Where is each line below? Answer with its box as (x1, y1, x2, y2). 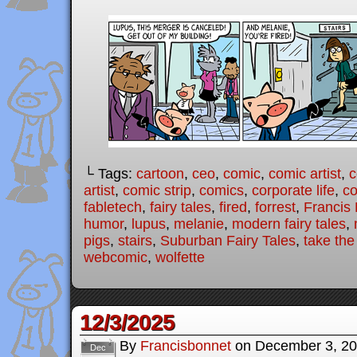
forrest (255, 199, 296, 215)
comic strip (123, 182, 191, 198)
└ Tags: (84, 166, 136, 182)
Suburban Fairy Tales (160, 233, 296, 249)
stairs (118, 233, 152, 249)
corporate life (252, 182, 335, 198)
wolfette (155, 249, 205, 265)
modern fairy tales (232, 216, 346, 232)
